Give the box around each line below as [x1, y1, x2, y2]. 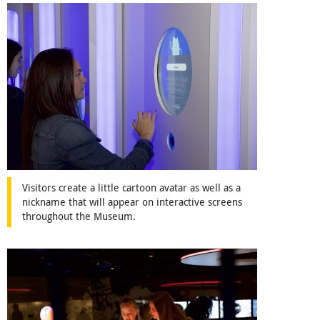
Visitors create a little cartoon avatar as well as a [22, 180, 241, 194]
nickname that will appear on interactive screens [22, 194, 242, 209]
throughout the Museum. [22, 209, 136, 223]
